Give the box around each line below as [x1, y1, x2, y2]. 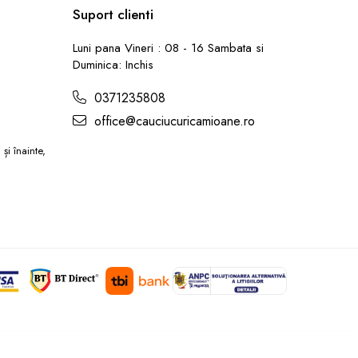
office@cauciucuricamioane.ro [90, 112, 255, 130]
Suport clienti [73, 5, 153, 24]
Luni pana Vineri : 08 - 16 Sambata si [73, 39, 264, 57]
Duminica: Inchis [73, 56, 153, 74]
